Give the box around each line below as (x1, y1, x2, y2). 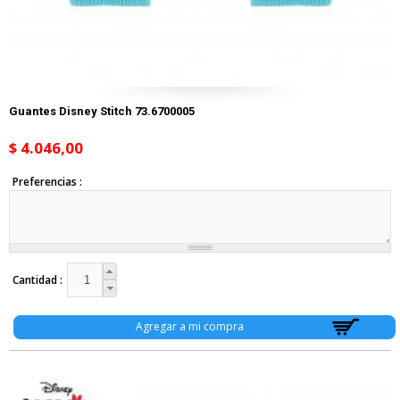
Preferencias (12, 174, 79, 190)
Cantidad (12, 271, 60, 287)
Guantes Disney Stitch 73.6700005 (9, 104, 195, 119)
